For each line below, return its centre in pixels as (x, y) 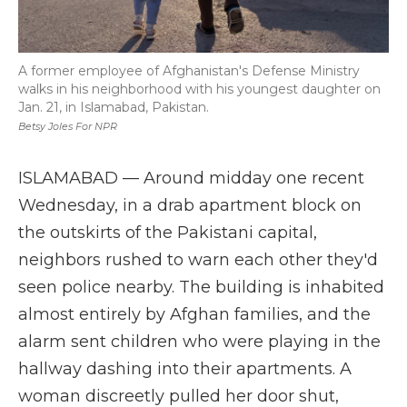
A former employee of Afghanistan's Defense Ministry (189, 71)
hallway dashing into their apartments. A (185, 369)
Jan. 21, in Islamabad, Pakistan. (114, 107)
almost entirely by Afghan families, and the (194, 314)
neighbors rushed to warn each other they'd (198, 260)
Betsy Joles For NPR (68, 126)
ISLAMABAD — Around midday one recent (191, 178)
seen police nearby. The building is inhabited (201, 287)
